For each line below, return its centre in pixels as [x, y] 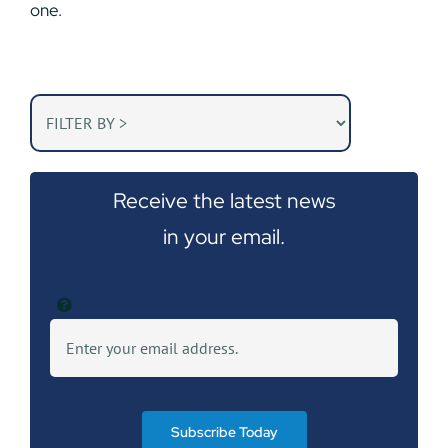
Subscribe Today [224, 432]
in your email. [224, 236]
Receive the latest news [224, 200]
